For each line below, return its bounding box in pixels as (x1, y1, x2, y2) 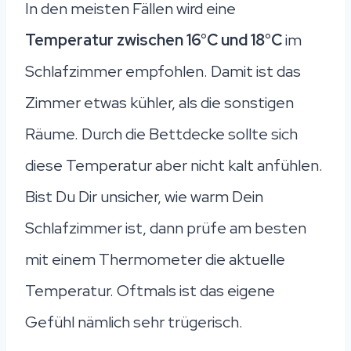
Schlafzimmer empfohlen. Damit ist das (25, 60, 301, 81)
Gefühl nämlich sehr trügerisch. (25, 311, 243, 332)
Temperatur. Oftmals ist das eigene (25, 280, 275, 301)
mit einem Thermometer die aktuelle (25, 248, 285, 270)
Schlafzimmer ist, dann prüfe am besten (25, 217, 306, 238)
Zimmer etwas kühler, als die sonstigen (25, 92, 294, 113)
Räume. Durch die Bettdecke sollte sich (25, 123, 298, 144)
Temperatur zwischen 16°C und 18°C (25, 29, 282, 50)
